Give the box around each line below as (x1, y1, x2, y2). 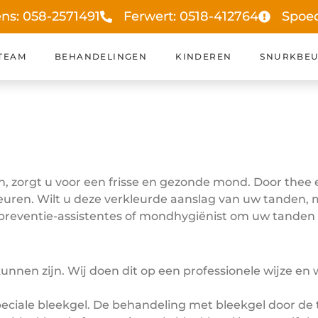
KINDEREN (175, 51, 232, 62)
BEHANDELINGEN (55, 51, 148, 62)
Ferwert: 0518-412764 (124, 9, 259, 24)
